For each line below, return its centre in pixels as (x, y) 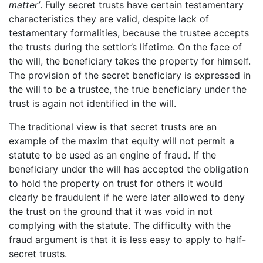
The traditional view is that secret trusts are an (113, 127)
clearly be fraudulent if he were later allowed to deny (127, 198)
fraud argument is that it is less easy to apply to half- (127, 240)
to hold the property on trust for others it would (116, 183)
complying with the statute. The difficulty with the (120, 226)
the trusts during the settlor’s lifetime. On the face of (125, 47)
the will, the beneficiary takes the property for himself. (130, 61)
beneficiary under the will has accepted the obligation (129, 169)
